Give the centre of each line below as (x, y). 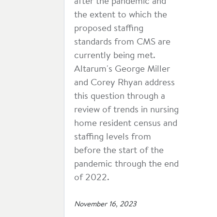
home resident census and (126, 124)
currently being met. (115, 56)
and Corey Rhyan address (124, 83)
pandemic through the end (126, 164)
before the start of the (119, 151)
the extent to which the (121, 15)
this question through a (120, 97)
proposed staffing (109, 29)
